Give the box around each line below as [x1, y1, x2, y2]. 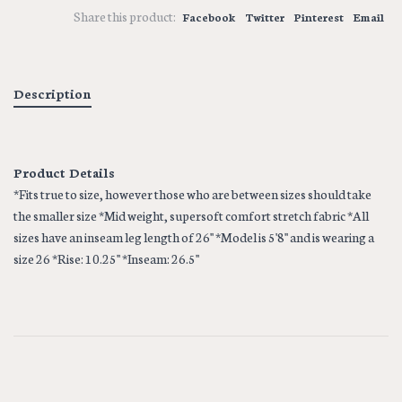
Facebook [182, 8, 236, 24]
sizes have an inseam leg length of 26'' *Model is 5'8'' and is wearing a [13, 227, 374, 246]
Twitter [245, 8, 284, 24]
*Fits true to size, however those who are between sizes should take [13, 184, 371, 203]
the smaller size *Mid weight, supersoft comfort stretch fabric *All [13, 205, 369, 224]
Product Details [13, 162, 115, 181]
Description [13, 83, 92, 102]
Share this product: [74, 6, 176, 25]
